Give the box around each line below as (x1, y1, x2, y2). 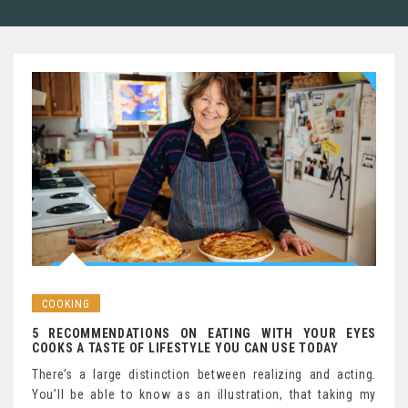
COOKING (42, 297, 90, 311)
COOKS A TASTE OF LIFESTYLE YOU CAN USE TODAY (32, 340, 339, 355)
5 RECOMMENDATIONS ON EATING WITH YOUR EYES (32, 325, 376, 341)
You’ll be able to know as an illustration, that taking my (32, 386, 376, 402)
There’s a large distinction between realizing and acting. (32, 366, 376, 382)
